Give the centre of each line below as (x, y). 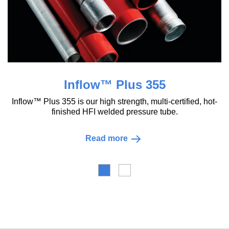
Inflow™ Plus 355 (93, 84)
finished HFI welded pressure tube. (93, 111)
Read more (85, 138)
